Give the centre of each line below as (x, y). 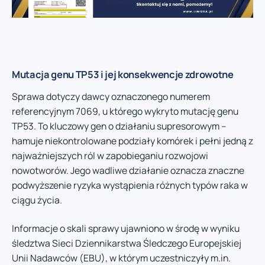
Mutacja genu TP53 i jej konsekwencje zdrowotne (123, 75)
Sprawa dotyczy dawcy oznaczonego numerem (111, 97)
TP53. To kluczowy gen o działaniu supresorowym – (119, 126)
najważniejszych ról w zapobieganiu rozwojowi (110, 156)
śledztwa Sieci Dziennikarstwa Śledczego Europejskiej (127, 243)
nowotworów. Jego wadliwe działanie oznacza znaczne (128, 171)
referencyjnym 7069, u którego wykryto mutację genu (125, 112)
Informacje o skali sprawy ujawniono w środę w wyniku (126, 228)
